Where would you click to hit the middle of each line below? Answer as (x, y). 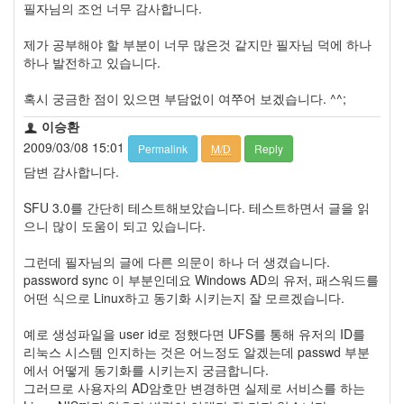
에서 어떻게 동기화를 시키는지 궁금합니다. (146, 370)
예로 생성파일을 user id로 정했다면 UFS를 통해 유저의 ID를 (194, 334)
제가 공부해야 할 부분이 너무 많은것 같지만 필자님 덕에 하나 (197, 44)
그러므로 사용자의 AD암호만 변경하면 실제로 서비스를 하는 (194, 388)
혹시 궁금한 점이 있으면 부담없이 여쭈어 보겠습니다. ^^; (185, 98)
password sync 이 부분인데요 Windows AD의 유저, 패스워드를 (201, 280)
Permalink (163, 149)
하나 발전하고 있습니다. (92, 62)
